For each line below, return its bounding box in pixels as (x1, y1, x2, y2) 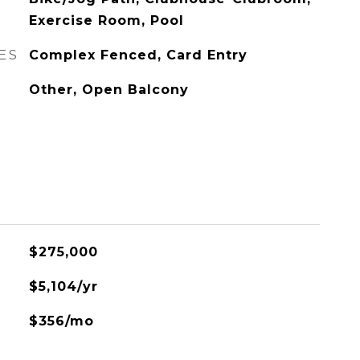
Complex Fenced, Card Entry (28, 47, 247, 63)
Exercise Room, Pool (28, 13, 184, 28)
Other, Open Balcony (28, 82, 189, 97)
